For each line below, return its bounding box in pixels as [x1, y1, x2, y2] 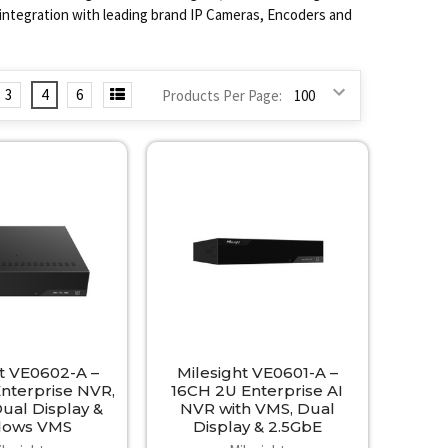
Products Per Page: [162, 85, 283, 105]
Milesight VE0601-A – [176, 362, 338, 382]
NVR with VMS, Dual [179, 398, 335, 418]
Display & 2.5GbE [192, 416, 322, 436]
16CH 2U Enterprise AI [171, 380, 344, 400]
